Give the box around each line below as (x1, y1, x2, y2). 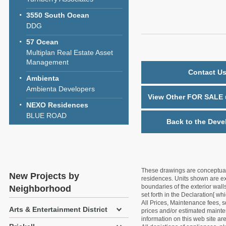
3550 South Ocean (26, 11, 89, 19)
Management (26, 58, 69, 66)
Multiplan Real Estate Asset (26, 48, 113, 56)
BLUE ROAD (26, 111, 67, 120)
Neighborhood (9, 184, 71, 194)
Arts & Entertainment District (9, 205, 107, 213)
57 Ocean (26, 38, 59, 46)
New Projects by (9, 171, 79, 181)
